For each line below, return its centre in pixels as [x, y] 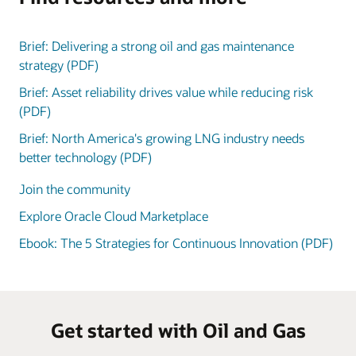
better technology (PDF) [85, 157]
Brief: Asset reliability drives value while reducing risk [166, 92]
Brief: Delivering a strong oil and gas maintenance [157, 46]
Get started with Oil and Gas [178, 331]
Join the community [75, 189]
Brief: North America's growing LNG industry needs [162, 138]
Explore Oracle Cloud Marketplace [114, 216]
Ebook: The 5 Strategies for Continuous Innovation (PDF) [176, 243]
